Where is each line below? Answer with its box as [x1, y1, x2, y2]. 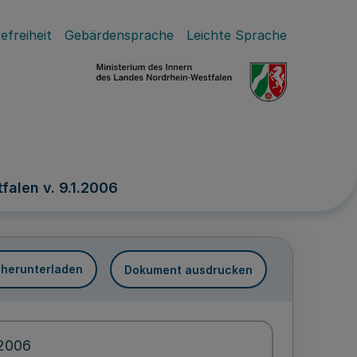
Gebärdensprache [65, 27, 174, 43]
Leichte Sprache [186, 27, 287, 43]
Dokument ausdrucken [124, 262, 253, 277]
